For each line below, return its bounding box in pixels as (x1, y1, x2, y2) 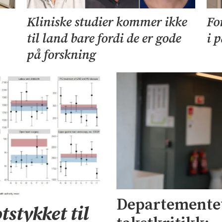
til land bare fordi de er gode (26, 31, 181, 47)
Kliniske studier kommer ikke (26, 14, 187, 31)
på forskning (26, 47, 96, 63)
